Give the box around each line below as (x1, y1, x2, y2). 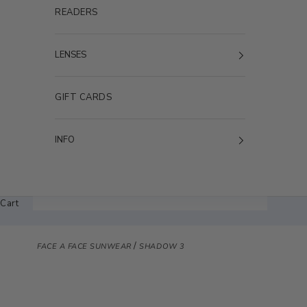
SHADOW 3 (139, 241, 185, 251)
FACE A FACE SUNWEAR (37, 241, 134, 251)
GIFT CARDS (55, 91, 112, 104)
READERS (55, 6, 98, 19)
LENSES (55, 49, 86, 62)
